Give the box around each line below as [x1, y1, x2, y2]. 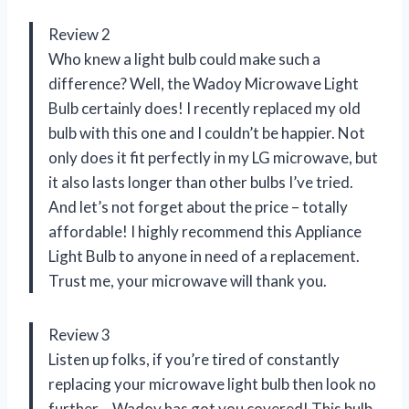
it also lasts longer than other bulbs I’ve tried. [48, 172, 353, 192]
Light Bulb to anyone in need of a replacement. [48, 246, 360, 266]
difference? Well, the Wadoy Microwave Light [48, 73, 359, 93]
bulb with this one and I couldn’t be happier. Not [48, 122, 365, 142]
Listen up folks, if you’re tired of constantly [48, 349, 340, 369]
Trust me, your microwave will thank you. [48, 270, 327, 290]
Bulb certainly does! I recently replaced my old [48, 98, 361, 118]
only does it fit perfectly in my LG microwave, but [48, 147, 378, 167]
